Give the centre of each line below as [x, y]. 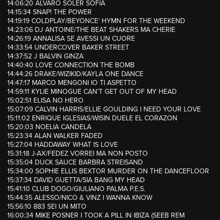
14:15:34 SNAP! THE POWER [50, 12]
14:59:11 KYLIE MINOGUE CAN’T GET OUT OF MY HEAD [92, 92]
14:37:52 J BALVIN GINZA [45, 56]
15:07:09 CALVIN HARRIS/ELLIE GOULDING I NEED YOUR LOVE [104, 110]
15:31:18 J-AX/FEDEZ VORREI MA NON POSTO [78, 154]
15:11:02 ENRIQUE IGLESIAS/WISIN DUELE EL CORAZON [92, 118]
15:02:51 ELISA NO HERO [45, 101]
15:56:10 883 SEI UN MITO [47, 207]
